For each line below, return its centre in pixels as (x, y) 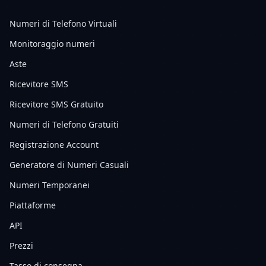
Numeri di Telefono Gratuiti (64, 124)
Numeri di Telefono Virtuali (63, 23)
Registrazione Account (54, 145)
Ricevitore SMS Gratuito (56, 104)
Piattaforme (33, 205)
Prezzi (21, 246)
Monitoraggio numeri (52, 44)
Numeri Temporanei (50, 185)
